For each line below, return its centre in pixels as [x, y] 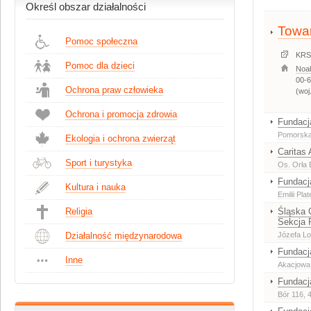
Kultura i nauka [95, 187]
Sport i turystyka [99, 163]
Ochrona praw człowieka [114, 90]
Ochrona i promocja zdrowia [121, 114]
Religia [79, 211]
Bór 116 [291, 294]
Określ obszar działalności [86, 7]
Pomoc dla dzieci [100, 66]
